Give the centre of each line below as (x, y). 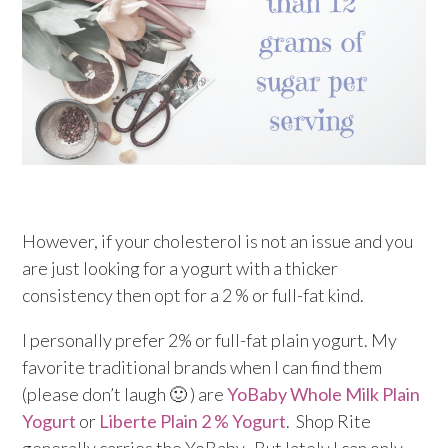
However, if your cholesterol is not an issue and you (218, 241)
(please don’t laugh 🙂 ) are (125, 394)
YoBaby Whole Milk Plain (324, 394)
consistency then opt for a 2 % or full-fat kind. (193, 295)
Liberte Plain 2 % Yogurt (193, 421)
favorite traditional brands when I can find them (202, 367)
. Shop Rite (329, 421)
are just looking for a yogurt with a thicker (180, 268)
